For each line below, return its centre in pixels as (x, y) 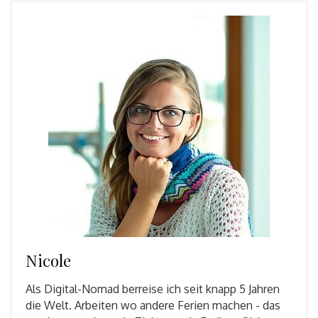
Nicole (48, 260)
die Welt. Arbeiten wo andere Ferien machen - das (153, 305)
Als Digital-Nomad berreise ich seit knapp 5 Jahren (153, 289)
